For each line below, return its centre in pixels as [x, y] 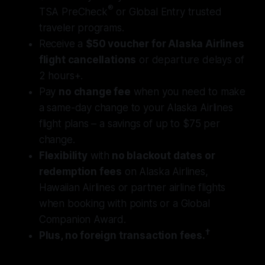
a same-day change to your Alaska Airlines [136, 107]
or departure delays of [190, 59]
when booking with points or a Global [124, 203]
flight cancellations [88, 59]
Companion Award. [82, 219]
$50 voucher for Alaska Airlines [165, 43]
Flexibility [63, 155]
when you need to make [188, 91]
